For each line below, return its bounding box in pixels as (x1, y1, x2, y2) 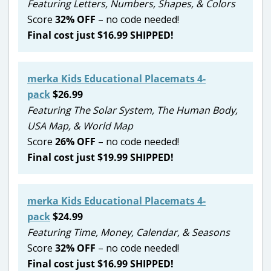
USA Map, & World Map (27, 119, 133, 132)
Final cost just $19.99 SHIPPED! (27, 150, 176, 164)
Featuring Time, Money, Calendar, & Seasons (27, 225, 230, 239)
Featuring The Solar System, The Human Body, (27, 103, 238, 117)
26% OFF (55, 134, 96, 148)
